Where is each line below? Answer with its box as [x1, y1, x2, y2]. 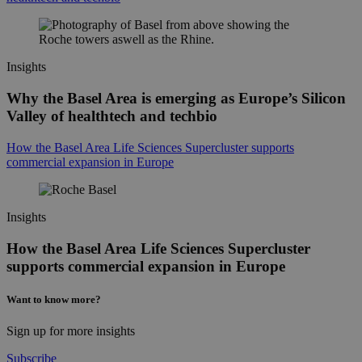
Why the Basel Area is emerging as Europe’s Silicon [6, 90, 346, 107]
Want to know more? [6, 293, 101, 305]
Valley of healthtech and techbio [6, 107, 217, 125]
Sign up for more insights [6, 323, 135, 338]
